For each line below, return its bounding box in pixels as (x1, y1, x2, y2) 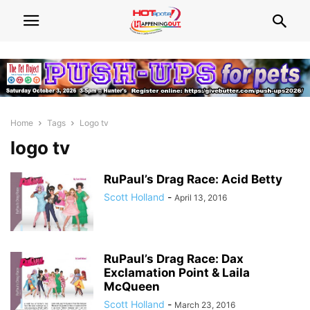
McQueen (104, 280, 160, 294)
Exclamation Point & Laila (104, 266, 250, 280)
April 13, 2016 (174, 192, 227, 203)
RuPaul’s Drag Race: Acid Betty (104, 172, 282, 187)
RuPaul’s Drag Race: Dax (104, 252, 244, 266)
